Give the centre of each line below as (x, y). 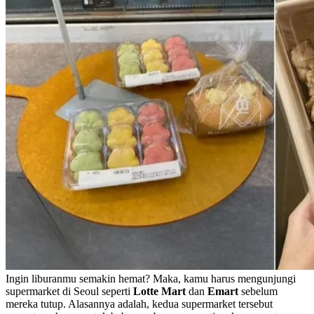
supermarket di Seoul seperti (69, 291)
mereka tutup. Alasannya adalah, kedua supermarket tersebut (139, 303)
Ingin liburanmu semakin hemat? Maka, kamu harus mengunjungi (151, 278)
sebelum (258, 291)
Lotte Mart (161, 291)
